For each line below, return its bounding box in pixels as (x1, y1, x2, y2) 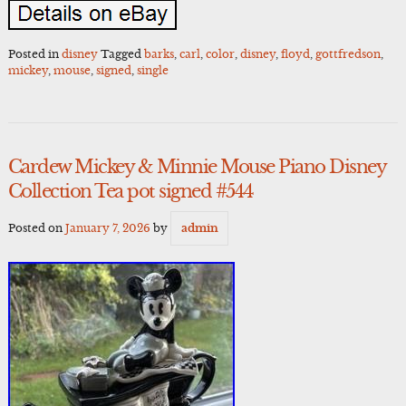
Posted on (7, 220, 65, 235)
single (136, 63, 169, 77)
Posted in (7, 46, 62, 61)
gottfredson (314, 46, 381, 61)
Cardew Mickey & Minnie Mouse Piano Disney (7, 156, 386, 179)
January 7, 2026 (64, 220, 150, 235)
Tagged (100, 46, 144, 61)
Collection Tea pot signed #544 (7, 180, 254, 203)
